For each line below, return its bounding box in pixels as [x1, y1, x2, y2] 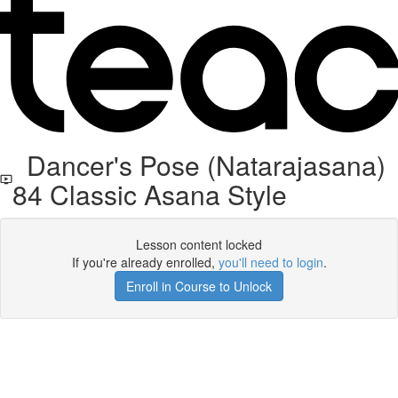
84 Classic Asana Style [12, 175, 288, 213]
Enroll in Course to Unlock [126, 277, 272, 295]
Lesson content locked [136, 235, 262, 253]
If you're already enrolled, [71, 253, 219, 271]
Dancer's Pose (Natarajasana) [12, 146, 386, 184]
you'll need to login [218, 253, 323, 271]
